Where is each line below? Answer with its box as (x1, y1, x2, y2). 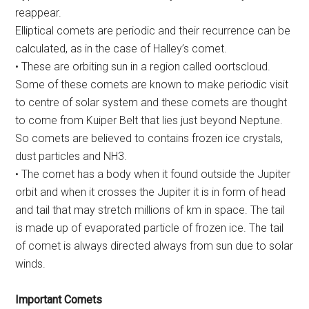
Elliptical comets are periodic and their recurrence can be (15, 24, 291, 38)
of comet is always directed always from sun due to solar (15, 239, 294, 253)
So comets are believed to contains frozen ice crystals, (15, 132, 283, 146)
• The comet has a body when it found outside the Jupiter (15, 168, 291, 181)
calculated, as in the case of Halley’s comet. (15, 42, 228, 56)
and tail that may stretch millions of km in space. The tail (15, 203, 286, 217)
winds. (15, 257, 46, 271)
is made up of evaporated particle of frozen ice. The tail (15, 221, 284, 235)
